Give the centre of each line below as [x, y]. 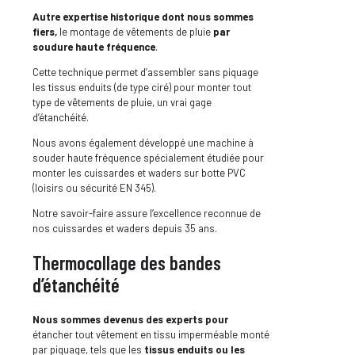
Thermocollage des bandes [127, 263]
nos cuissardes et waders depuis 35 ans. [125, 229]
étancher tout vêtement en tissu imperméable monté [151, 335]
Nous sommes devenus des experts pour [130, 320]
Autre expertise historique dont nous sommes [143, 17]
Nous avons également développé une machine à [143, 143]
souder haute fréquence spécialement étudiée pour [148, 158]
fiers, [46, 32]
